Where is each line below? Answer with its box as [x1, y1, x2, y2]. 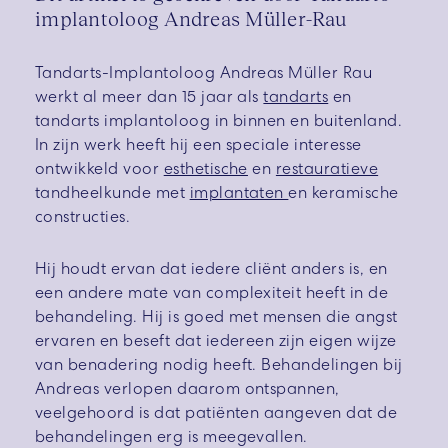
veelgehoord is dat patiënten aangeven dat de [35, 401, 398, 423]
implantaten [189, 181, 289, 203]
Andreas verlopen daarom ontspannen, [35, 377, 340, 399]
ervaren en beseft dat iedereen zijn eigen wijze [35, 329, 397, 351]
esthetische [163, 157, 248, 179]
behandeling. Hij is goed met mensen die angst [35, 305, 398, 327]
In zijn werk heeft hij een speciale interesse [35, 133, 362, 155]
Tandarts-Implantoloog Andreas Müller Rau [35, 61, 373, 83]
